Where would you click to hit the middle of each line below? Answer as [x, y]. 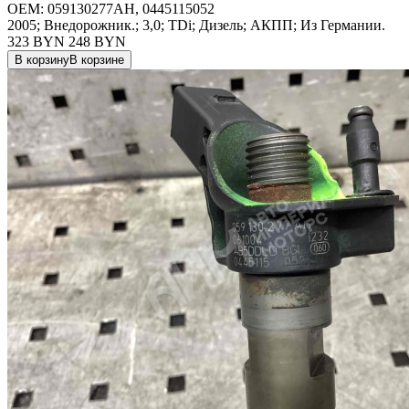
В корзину [42, 59]
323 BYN [36, 41]
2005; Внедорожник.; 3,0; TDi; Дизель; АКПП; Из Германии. [196, 25]
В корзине [97, 59]
